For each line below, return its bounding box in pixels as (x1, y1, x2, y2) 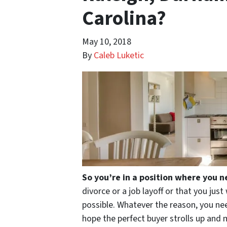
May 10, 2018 (82, 35, 131, 48)
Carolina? (82, 4, 166, 33)
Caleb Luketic (94, 49, 144, 62)
